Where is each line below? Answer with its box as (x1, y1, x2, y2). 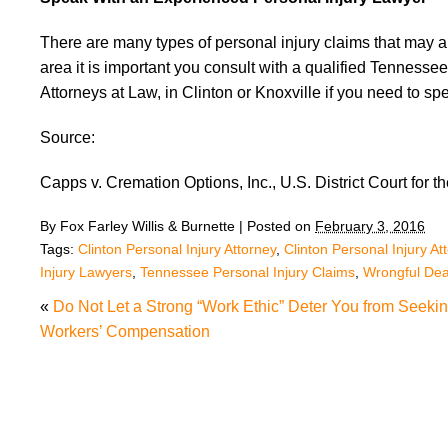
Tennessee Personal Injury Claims (140, 264, 355, 280)
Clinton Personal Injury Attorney (78, 241, 276, 257)
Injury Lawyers (40, 264, 132, 280)
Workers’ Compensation (40, 323, 210, 340)
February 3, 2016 (315, 218, 425, 234)
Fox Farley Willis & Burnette (60, 218, 235, 234)
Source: (40, 129, 95, 146)
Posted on (247, 218, 315, 234)
